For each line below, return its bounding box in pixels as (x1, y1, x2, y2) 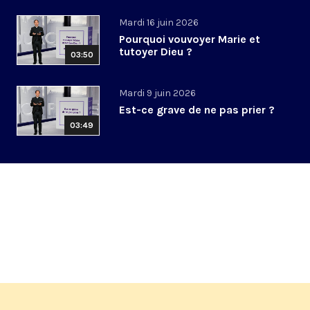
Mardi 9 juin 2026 (119, 87, 196, 100)
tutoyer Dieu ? (119, 45, 192, 59)
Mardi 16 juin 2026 (119, 17, 199, 29)
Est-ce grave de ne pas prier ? (119, 103, 275, 117)
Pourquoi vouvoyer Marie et (119, 33, 260, 46)
